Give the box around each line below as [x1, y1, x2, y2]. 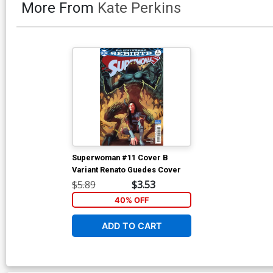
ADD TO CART [101, 220, 162, 231]
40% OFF [115, 195, 149, 205]
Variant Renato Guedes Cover [72, 165, 181, 174]
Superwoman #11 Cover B [72, 152, 168, 162]
